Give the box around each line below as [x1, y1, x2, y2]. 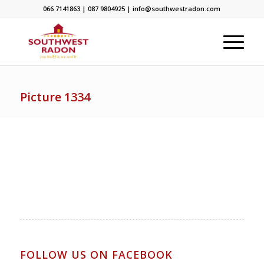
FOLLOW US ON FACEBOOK [19, 247, 173, 262]
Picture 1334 [19, 89, 90, 105]
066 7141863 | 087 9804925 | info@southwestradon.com [43, 4, 221, 13]
